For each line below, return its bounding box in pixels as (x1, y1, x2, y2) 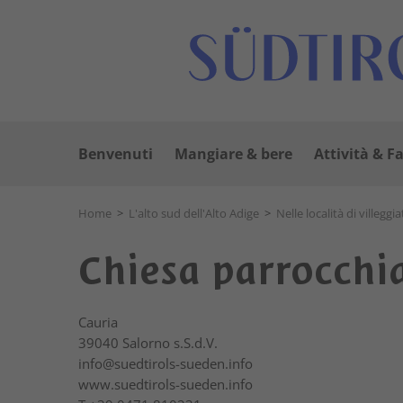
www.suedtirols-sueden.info (78, 375, 253, 393)
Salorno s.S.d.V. (122, 334, 218, 352)
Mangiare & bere (175, 144, 292, 164)
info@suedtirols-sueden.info (78, 354, 253, 372)
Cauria (78, 313, 118, 331)
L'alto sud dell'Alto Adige (129, 205, 259, 221)
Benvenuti (78, 144, 153, 164)
